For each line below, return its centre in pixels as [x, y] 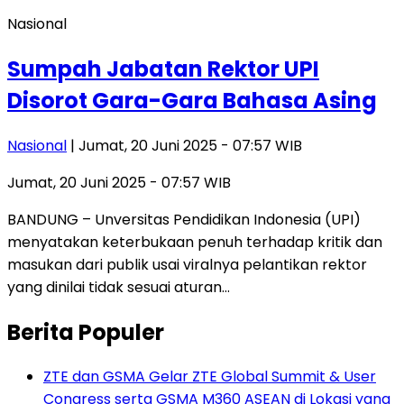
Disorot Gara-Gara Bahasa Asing [192, 100]
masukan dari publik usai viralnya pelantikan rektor [187, 264]
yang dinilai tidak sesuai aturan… [119, 287]
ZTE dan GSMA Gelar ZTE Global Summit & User [210, 377]
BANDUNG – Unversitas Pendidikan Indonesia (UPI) [184, 219]
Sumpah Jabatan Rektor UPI [163, 69]
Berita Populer [86, 332]
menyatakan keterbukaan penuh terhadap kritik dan [195, 242]
